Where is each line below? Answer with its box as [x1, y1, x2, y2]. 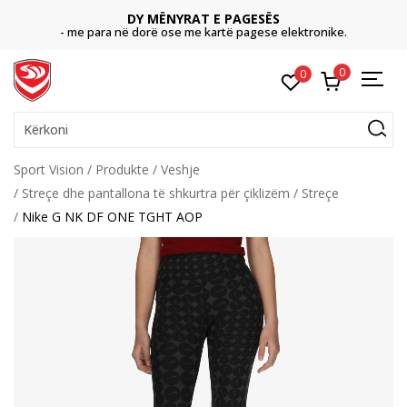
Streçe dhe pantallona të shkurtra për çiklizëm [22, 184, 290, 202]
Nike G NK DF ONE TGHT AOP [22, 208, 203, 225]
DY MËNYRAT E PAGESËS [127, 10, 280, 27]
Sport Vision [14, 161, 84, 178]
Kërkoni [24, 121, 68, 138]
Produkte [95, 161, 149, 178]
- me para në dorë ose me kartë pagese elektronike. [60, 24, 347, 40]
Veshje [161, 161, 200, 178]
